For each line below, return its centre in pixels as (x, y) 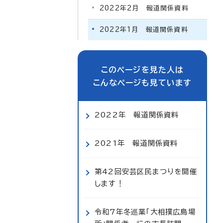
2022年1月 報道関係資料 (144, 30)
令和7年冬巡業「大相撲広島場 (145, 212)
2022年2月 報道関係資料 (144, 8)
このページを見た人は (142, 70)
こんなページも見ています (142, 83)
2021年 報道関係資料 (136, 143)
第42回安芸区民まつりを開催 (146, 171)
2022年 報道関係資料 (137, 115)
